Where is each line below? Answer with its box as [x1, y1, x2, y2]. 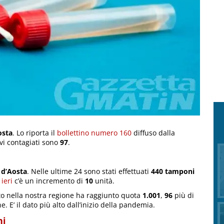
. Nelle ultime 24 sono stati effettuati [27, 166, 151, 176]
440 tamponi [151, 166, 194, 176]
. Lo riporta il [12, 127, 57, 137]
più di [172, 190, 194, 200]
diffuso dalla [131, 127, 175, 137]
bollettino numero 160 [57, 127, 131, 137]
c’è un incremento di [12, 175, 85, 185]
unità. [93, 175, 114, 185]
